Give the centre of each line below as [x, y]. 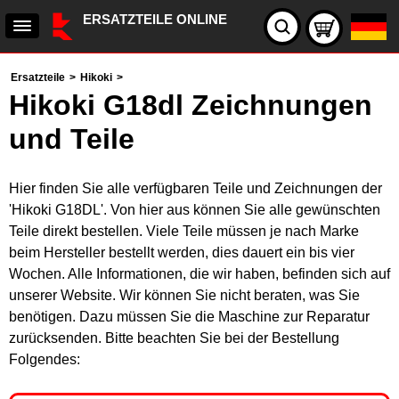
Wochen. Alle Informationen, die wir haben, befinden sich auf [199, 274]
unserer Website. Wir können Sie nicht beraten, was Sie [184, 295]
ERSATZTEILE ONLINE [155, 19]
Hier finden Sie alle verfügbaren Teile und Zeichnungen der [195, 188]
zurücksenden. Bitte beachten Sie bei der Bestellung [174, 338]
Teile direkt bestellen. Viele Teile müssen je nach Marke [184, 231]
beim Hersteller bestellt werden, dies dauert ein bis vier [182, 252]
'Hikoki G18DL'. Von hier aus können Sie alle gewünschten [195, 210]
